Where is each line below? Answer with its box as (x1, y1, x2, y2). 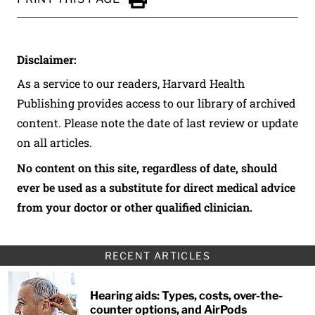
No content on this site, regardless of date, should (17, 160, 277, 175)
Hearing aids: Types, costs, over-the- (90, 289, 283, 302)
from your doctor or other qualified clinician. (17, 200, 252, 214)
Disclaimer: (17, 52, 77, 67)
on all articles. (17, 135, 92, 150)
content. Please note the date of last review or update (17, 115, 298, 130)
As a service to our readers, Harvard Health (17, 76, 245, 91)
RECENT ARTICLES (105, 250, 210, 262)
